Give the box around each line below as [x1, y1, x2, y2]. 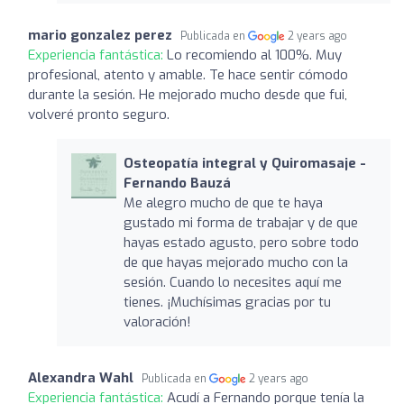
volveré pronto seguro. [28, 105, 170, 124]
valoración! [123, 312, 191, 331]
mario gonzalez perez [28, 25, 172, 44]
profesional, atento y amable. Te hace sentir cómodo [28, 65, 348, 84]
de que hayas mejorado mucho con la [123, 252, 348, 271]
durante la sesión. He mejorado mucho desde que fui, [28, 85, 347, 104]
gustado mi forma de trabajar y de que [123, 213, 358, 232]
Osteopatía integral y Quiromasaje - [123, 153, 366, 172]
